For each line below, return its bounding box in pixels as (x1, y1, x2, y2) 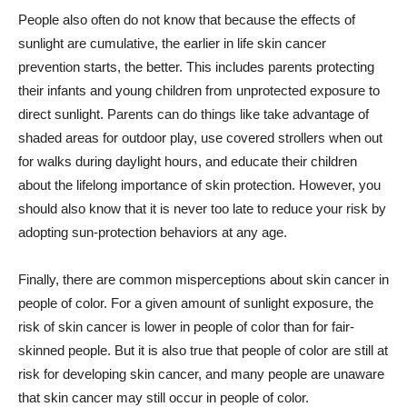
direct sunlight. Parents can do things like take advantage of (18, 106, 369, 122)
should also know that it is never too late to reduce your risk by (18, 201, 386, 216)
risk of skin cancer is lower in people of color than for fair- (18, 319, 354, 334)
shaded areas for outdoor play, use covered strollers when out (18, 130, 382, 145)
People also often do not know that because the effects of (18, 12, 355, 27)
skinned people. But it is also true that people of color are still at (18, 342, 388, 358)
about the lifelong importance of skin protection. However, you (18, 177, 381, 193)
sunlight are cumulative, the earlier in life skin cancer (18, 35, 326, 51)
